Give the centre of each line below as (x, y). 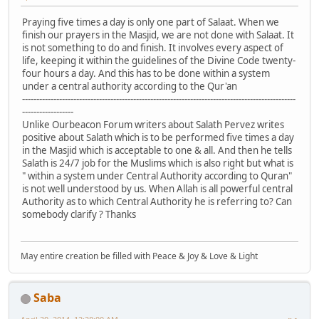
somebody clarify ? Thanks (79, 214)
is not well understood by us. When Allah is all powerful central (157, 188)
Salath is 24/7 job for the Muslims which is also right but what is (158, 163)
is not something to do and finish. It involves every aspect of (153, 47)
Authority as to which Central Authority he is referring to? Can (157, 201)
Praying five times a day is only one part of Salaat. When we (151, 22)
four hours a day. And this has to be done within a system (146, 73)
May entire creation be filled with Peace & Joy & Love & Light (139, 256)
